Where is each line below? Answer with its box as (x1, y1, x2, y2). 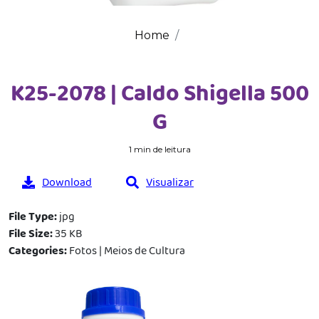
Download (42, 174, 92, 190)
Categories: (9, 242, 69, 258)
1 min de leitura (128, 144, 191, 155)
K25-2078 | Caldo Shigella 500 (10, 76, 309, 109)
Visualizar (146, 174, 194, 190)
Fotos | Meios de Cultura (69, 242, 185, 258)
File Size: (9, 225, 55, 241)
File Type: (9, 208, 59, 224)
